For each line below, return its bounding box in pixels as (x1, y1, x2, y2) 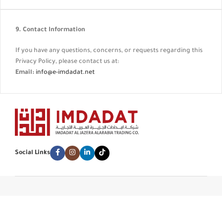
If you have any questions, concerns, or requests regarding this (15, 48, 203, 55)
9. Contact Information (15, 27, 85, 34)
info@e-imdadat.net (36, 69, 95, 76)
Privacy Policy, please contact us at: (15, 58, 119, 65)
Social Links (15, 149, 50, 157)
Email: (15, 69, 34, 76)
